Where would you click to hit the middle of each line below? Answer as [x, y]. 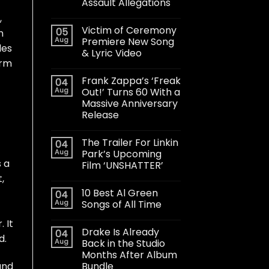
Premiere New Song [128, 41]
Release [100, 115]
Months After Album [129, 255]
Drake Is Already [120, 232]
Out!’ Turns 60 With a [131, 92]
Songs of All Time [121, 204]
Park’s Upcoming [121, 154]
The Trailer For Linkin [130, 142]
